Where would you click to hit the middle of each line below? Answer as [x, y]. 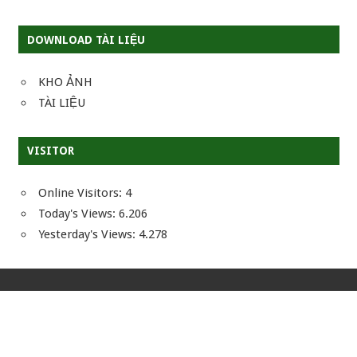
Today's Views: [78, 214]
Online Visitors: [82, 193]
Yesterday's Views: [88, 235]
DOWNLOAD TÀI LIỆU [86, 39]
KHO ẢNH [65, 82]
